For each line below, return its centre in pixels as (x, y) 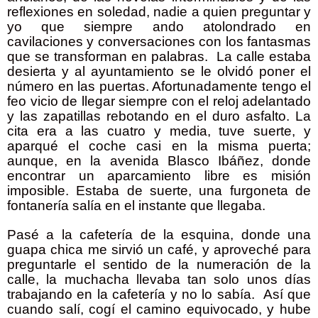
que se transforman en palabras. (108, 57)
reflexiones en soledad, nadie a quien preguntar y (159, 12)
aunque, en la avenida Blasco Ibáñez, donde (159, 161)
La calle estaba (264, 57)
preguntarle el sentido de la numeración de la (159, 265)
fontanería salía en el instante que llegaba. (136, 206)
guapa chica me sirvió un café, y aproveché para (159, 250)
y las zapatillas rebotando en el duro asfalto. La (159, 116)
